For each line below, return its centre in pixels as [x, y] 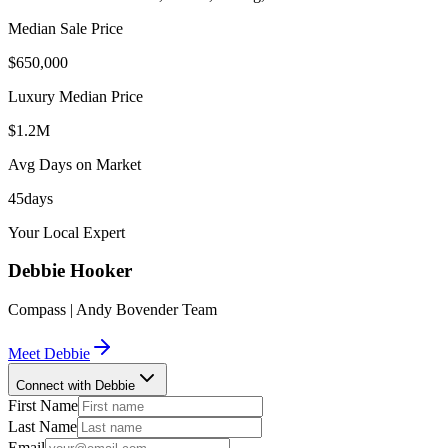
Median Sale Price [65, 28]
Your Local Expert [66, 232]
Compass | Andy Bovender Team [112, 310]
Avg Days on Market [74, 164]
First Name [43, 406]
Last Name [42, 427]
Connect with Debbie [75, 386]
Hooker [101, 271]
